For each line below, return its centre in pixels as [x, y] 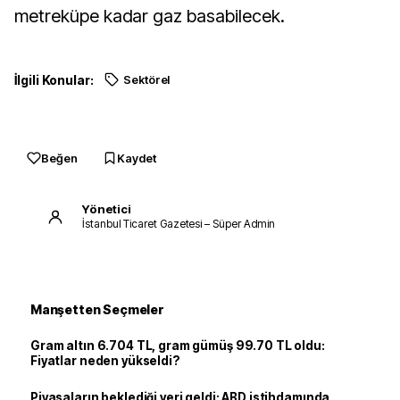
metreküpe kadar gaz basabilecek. [150, 16]
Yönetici [107, 209]
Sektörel [146, 79]
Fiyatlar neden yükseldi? [105, 360]
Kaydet [137, 158]
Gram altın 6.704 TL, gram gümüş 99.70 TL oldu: [178, 345]
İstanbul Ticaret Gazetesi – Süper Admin [179, 224]
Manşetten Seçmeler [97, 309]
